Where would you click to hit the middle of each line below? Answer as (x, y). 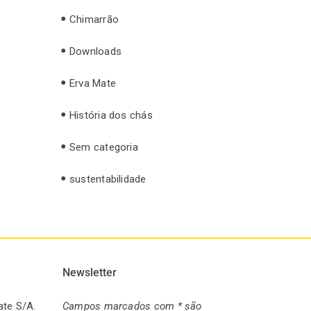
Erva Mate (93, 83)
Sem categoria (104, 147)
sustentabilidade (108, 179)
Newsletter (90, 273)
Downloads (96, 51)
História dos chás (111, 115)
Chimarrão (94, 19)
